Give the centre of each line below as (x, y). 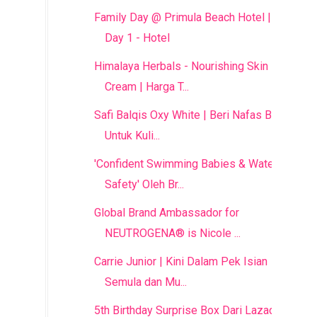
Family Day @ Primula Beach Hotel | (182, 17)
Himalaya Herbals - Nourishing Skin (181, 66)
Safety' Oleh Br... (144, 184)
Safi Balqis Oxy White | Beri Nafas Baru (190, 115)
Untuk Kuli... (132, 136)
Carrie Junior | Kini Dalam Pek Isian (180, 261)
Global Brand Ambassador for (166, 213)
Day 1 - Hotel (137, 38)
